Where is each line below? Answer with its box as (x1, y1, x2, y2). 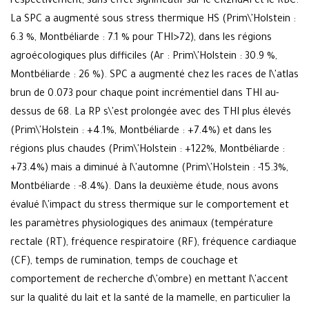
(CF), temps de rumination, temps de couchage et (10, 257, 238, 268)
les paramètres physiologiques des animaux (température (10, 219, 273, 231)
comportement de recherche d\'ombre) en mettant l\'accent (10, 275, 288, 287)
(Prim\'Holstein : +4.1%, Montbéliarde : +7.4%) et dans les (10, 126, 272, 138)
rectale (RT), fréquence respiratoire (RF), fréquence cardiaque (10, 238, 297, 250)
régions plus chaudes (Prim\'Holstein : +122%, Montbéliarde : (10, 145, 285, 157)
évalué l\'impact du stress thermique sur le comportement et (10, 201, 289, 212)
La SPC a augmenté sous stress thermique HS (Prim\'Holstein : (10, 14, 296, 26)
